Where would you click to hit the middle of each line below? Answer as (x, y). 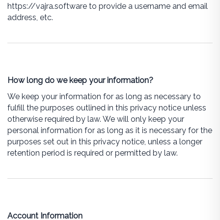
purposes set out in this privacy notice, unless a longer (105, 142)
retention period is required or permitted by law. (92, 153)
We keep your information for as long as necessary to (104, 96)
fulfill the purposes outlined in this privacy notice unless (107, 108)
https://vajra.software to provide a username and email (107, 6)
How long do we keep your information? (80, 80)
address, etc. (30, 17)
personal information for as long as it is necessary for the (110, 130)
